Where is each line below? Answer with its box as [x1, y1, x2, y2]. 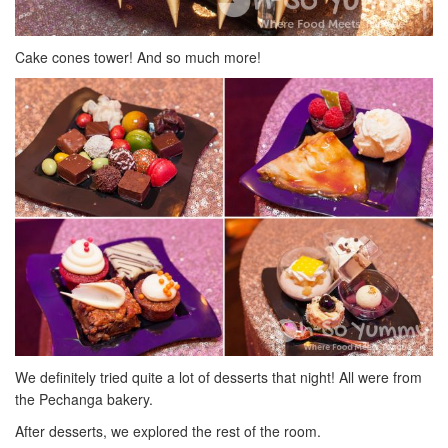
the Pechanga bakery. [15, 389, 153, 410]
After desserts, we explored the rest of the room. [15, 421, 321, 442]
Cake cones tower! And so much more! [15, 46, 261, 67]
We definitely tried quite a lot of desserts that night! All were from [15, 367, 422, 388]
